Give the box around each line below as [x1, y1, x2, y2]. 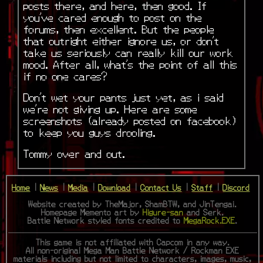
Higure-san [143, 208, 184, 216]
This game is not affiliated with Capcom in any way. [35, 238, 230, 246]
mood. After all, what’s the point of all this [23, 58, 237, 69]
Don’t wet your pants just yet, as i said [23, 90, 224, 102]
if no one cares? [23, 69, 107, 81]
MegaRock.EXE [184, 216, 235, 224]
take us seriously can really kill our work [23, 46, 233, 58]
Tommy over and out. [23, 147, 125, 159]
